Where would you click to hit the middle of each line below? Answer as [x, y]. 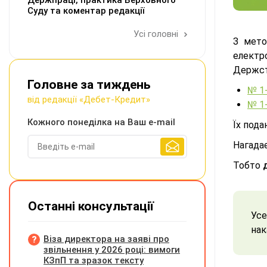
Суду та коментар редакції [86, 11]
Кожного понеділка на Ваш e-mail [101, 122]
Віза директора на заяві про [106, 239]
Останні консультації [91, 206]
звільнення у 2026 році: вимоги [112, 250]
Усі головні [157, 34]
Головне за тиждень [89, 85]
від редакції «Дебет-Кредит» [89, 100]
